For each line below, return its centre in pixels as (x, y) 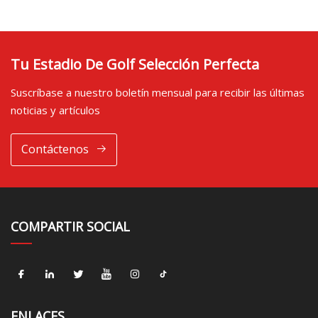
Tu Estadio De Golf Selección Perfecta (135, 64)
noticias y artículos (55, 110)
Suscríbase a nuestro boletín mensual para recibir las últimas (158, 92)
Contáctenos (55, 149)
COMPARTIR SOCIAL (70, 226)
